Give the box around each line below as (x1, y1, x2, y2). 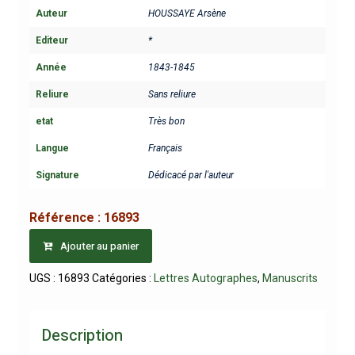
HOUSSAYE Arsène (147, 8, 226, 20)
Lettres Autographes (153, 271, 258, 284)
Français (147, 143, 182, 155)
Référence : (29, 209, 104, 225)
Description (40, 323, 123, 347)
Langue (35, 143, 69, 155)
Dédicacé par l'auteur (147, 170, 234, 181)
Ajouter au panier (59, 238, 139, 254)
